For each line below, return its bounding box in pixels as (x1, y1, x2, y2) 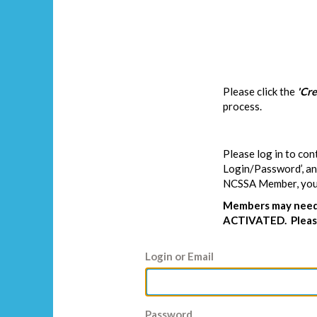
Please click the (223, 84, 297, 98)
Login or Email (145, 249, 214, 263)
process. (223, 99, 262, 113)
